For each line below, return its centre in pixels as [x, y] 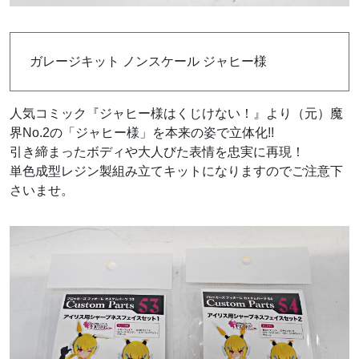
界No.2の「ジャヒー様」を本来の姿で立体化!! [142, 133]
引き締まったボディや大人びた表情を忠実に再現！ [157, 152]
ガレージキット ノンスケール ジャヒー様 [148, 62]
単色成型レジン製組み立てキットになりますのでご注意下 [176, 171]
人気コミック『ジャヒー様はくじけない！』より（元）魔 [176, 114]
